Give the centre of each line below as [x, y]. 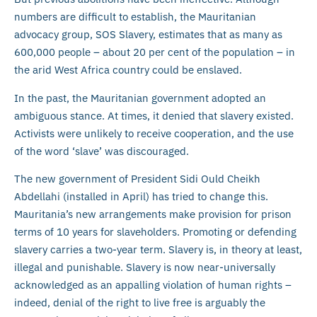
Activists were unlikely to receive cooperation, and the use [154, 133]
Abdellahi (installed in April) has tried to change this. [141, 196]
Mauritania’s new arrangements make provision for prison [153, 214]
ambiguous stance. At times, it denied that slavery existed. [154, 115]
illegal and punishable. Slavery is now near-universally [145, 267]
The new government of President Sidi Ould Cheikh [137, 178]
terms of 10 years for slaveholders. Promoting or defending [155, 231]
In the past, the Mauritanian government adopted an [140, 98]
